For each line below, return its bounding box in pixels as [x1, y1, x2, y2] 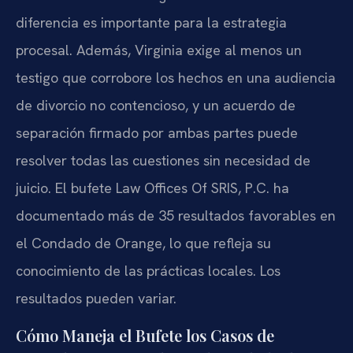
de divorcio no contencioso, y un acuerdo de [16, 96, 295, 115]
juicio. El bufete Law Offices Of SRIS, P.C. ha [16, 179, 289, 198]
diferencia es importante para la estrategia [16, 13, 287, 32]
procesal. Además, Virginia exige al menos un [16, 41, 302, 60]
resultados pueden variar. [16, 289, 176, 308]
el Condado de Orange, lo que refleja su [16, 234, 271, 253]
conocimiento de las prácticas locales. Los [16, 262, 281, 281]
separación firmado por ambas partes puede [16, 124, 298, 143]
